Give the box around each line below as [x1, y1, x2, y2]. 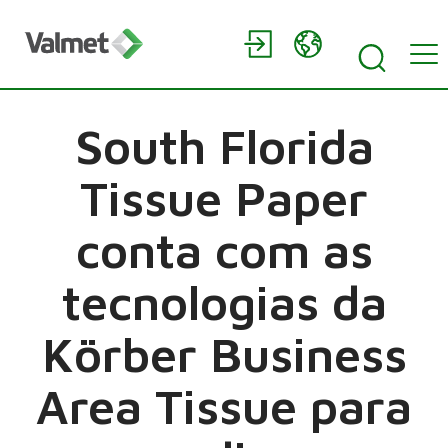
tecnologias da [61, 274, 387, 330]
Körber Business [41, 326, 407, 382]
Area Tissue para [36, 378, 412, 434]
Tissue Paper [80, 170, 368, 226]
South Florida [74, 118, 374, 174]
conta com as [75, 222, 373, 278]
